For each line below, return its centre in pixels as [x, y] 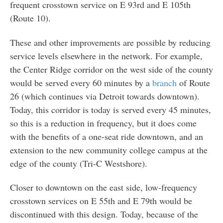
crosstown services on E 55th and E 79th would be [101, 201]
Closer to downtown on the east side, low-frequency [103, 187]
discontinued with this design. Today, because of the [104, 214]
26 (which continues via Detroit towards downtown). [105, 96]
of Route [193, 82]
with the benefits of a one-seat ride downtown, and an [106, 136]
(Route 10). [30, 18]
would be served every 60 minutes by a [81, 82]
